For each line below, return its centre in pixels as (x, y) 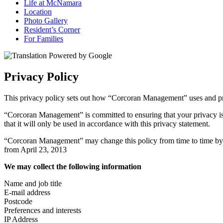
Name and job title (33, 183)
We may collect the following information (73, 166)
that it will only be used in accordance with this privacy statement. (107, 123)
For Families (44, 39)
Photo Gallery (46, 21)
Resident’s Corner (52, 30)
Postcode (18, 201)
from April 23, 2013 (35, 149)
